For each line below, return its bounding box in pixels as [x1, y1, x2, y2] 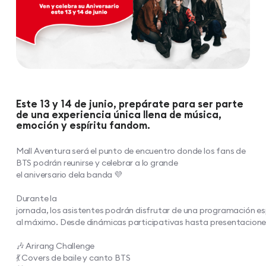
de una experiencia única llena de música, [15, 107, 221, 121]
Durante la [15, 192, 57, 204]
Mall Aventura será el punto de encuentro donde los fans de [15, 145, 246, 156]
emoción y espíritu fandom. [15, 118, 150, 131]
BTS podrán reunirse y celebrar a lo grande [15, 157, 178, 168]
